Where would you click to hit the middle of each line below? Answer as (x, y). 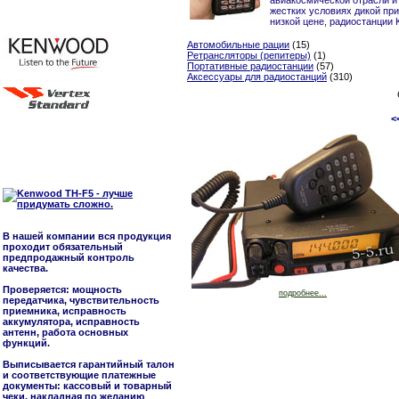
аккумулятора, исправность (71, 322)
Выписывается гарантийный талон (89, 364)
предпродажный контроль (69, 257)
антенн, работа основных (65, 332)
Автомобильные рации (238, 45)
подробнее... (303, 293)
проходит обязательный (63, 247)
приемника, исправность (65, 311)
